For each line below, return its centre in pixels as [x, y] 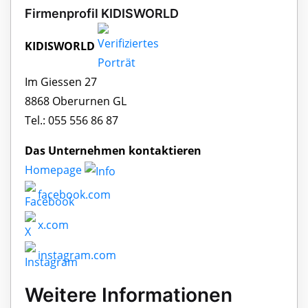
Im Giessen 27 [61, 82]
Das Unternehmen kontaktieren [113, 151]
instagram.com [76, 255]
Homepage [55, 170]
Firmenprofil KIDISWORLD [102, 14]
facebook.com [73, 195]
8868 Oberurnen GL [76, 101]
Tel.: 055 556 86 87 [71, 121]
